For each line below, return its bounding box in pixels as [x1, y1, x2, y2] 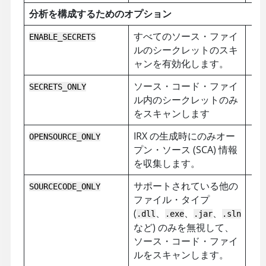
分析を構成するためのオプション [28, 7, 172, 20]
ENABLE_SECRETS [28, 31, 96, 42]
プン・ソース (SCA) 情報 [133, 142, 237, 156]
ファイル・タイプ [133, 192, 210, 206]
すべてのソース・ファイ [133, 29, 238, 43]
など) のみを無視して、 [133, 220, 234, 234]
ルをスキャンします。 [133, 248, 229, 261]
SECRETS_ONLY [28, 81, 86, 91]
